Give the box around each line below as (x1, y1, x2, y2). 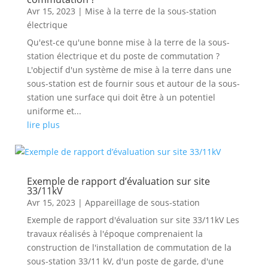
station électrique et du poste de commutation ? (26, 50, 220, 62)
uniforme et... (26, 105, 81, 117)
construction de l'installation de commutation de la (26, 242, 232, 253)
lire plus (26, 119, 60, 130)
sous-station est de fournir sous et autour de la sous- (26, 78, 240, 89)
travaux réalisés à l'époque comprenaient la (26, 228, 203, 239)
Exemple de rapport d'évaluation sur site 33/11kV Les (26, 214, 239, 226)
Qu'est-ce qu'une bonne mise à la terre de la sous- (26, 36, 230, 48)
